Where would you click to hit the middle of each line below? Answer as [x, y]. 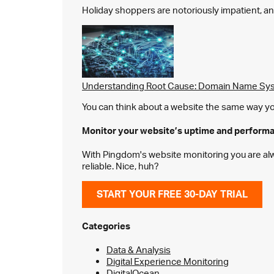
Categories [106, 226]
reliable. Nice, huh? [120, 166]
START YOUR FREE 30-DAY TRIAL [172, 194]
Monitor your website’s [133, 130]
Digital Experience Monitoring [168, 261]
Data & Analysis [139, 250]
